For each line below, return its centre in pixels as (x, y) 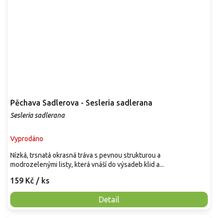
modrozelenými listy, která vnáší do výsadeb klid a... (87, 164)
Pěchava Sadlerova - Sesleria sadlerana (81, 102)
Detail (109, 199)
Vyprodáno (27, 138)
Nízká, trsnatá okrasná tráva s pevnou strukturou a (85, 155)
